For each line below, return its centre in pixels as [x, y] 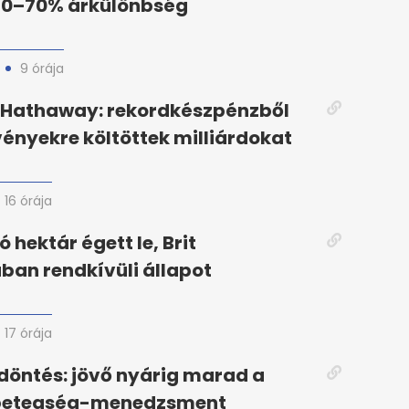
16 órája [28, 201]
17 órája [28, 334]
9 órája [42, 69]
